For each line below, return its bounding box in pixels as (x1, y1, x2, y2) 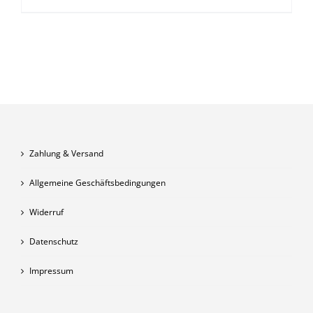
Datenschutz (29, 235, 78, 248)
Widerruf (29, 206, 64, 219)
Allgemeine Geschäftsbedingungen (29, 177, 166, 189)
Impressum (29, 265, 73, 277)
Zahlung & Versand (29, 147, 103, 160)
